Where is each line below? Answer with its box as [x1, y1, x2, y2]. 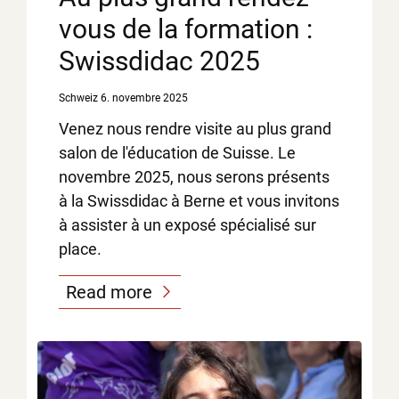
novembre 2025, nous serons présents [59, 167, 330, 186]
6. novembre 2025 [101, 91, 189, 104]
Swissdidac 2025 [59, 45, 260, 77]
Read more [66, 281, 152, 303]
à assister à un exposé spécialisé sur [59, 215, 316, 234]
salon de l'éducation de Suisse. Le [59, 142, 296, 162]
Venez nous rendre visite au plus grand [59, 118, 331, 138]
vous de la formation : [59, 13, 313, 45]
